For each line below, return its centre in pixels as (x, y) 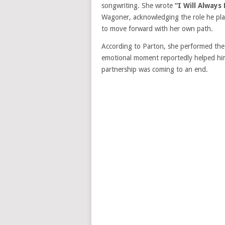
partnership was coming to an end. (155, 69)
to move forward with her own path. (157, 29)
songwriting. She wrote (138, 6)
